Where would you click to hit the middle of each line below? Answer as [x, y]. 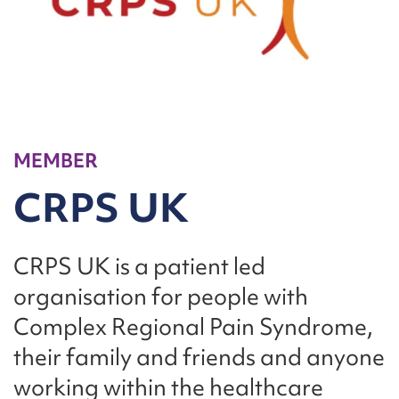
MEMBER [56, 161]
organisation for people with [161, 297]
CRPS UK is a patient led [139, 267]
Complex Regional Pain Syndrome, [193, 327]
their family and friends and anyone [199, 358]
